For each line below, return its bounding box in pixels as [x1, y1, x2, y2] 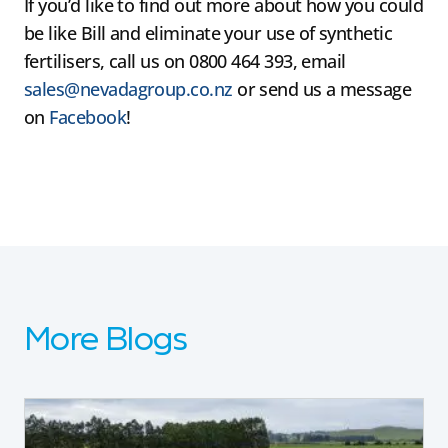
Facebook [49, 105, 127, 130]
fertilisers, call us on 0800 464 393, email [24, 49, 346, 74]
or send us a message [232, 77, 412, 102]
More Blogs [24, 325, 188, 358]
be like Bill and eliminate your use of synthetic [24, 21, 393, 46]
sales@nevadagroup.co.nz [24, 77, 233, 102]
